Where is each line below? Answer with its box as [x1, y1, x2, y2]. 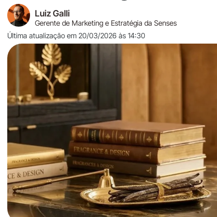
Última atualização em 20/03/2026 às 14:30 [7, 31, 145, 40]
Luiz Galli [34, 8, 70, 18]
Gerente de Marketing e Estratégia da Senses [34, 18, 177, 28]
